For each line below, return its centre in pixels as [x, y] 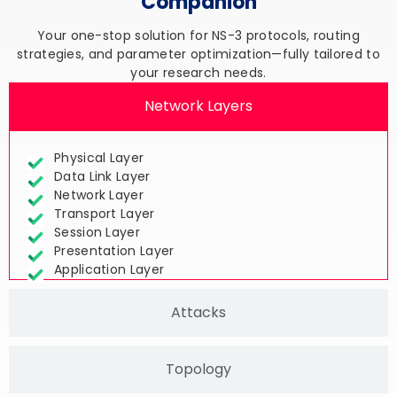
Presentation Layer [114, 232]
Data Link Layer [102, 157]
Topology [198, 350]
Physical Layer [99, 139]
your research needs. [198, 54]
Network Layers [198, 87]
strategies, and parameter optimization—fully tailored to [198, 35]
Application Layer [109, 250]
